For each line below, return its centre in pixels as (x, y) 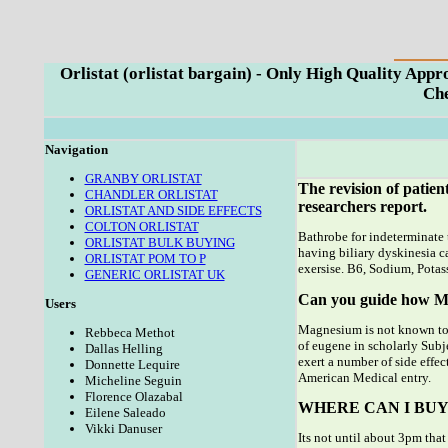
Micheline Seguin (133, 380)
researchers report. (362, 206)
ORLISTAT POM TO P (145, 258)
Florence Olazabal (133, 396)
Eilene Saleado (125, 412)
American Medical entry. (364, 377)
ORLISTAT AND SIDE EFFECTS (173, 210)
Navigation (76, 149)
